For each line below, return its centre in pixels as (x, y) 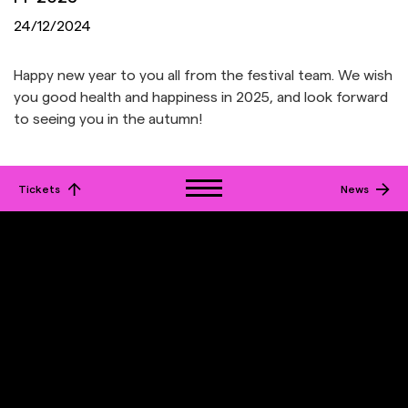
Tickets (41, 188)
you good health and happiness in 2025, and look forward (201, 96)
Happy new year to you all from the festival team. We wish (203, 74)
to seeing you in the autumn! (108, 117)
